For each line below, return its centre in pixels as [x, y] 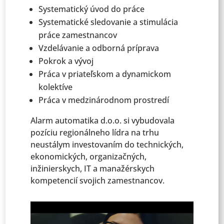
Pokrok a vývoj [66, 61]
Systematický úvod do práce [92, 9]
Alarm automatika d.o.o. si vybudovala [103, 120]
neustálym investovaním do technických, [107, 144]
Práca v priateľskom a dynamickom [105, 74]
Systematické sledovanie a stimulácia [108, 22]
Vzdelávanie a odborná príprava [99, 48]
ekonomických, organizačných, [89, 156]
